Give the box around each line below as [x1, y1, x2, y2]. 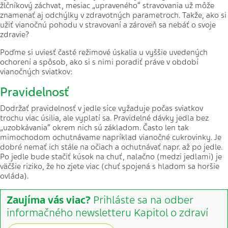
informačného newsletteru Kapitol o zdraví [7, 206, 208, 219]
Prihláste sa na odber [91, 193, 193, 207]
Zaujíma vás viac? [7, 193, 91, 207]
